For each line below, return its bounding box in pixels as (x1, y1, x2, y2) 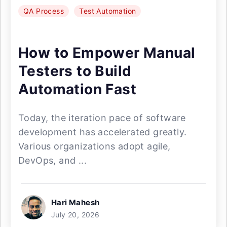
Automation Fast (18, 81, 136, 98)
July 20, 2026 (51, 210, 100, 219)
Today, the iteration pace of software (18, 112, 186, 124)
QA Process (23, 7, 64, 16)
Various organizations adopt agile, (18, 141, 171, 152)
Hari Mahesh (51, 198, 100, 208)
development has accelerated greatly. (18, 127, 187, 138)
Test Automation (79, 7, 136, 16)
